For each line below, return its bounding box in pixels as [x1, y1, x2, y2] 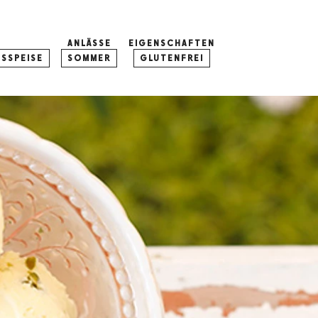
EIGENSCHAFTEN [128, 38, 215, 48]
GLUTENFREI [140, 53, 204, 63]
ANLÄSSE [67, 38, 111, 48]
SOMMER [67, 53, 111, 63]
